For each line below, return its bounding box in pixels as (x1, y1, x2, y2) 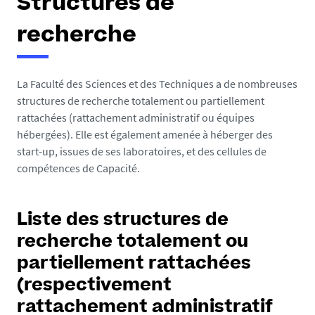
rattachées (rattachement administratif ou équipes (17, 110, 255, 124)
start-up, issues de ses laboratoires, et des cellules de (17, 144, 266, 158)
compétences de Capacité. (17, 161, 140, 175)
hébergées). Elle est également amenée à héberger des (17, 127, 273, 141)
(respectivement (17, 278, 172, 295)
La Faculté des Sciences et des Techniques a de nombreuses (17, 77, 297, 91)
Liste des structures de (17, 212, 229, 229)
